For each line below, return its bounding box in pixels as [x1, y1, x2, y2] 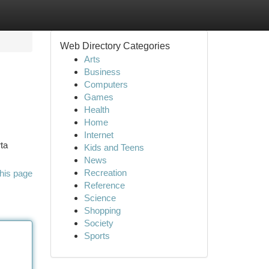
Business [83, 67, 121, 77]
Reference [83, 180, 125, 190]
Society [83, 218, 113, 228]
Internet [83, 130, 113, 140]
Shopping [83, 205, 121, 216]
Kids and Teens [83, 142, 144, 153]
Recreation [83, 168, 127, 178]
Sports [83, 231, 110, 241]
